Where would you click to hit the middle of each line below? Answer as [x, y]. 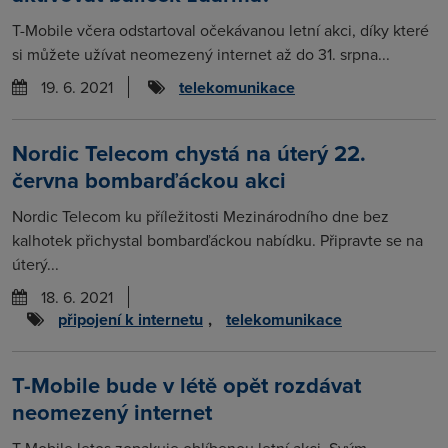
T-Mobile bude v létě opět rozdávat [186, 385]
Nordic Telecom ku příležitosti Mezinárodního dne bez [200, 216]
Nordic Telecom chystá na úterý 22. [189, 153]
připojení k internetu [130, 319]
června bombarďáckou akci [149, 180]
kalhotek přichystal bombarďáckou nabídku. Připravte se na [217, 240]
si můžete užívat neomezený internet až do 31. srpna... [201, 54]
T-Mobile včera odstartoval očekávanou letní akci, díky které [220, 30]
